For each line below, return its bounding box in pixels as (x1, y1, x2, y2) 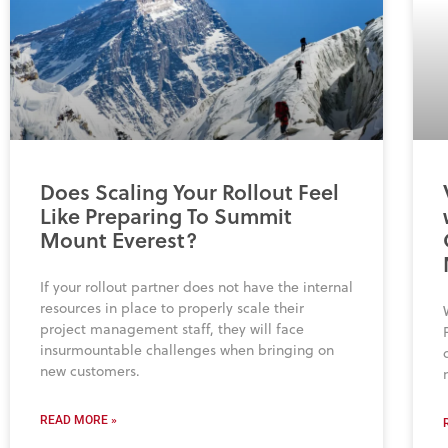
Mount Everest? (40, 225, 197, 256)
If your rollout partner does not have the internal (40, 277, 353, 298)
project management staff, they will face (40, 319, 304, 340)
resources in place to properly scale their (40, 298, 304, 319)
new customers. (40, 361, 140, 382)
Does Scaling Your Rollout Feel (40, 177, 339, 208)
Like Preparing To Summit (40, 201, 292, 232)
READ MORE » (40, 413, 117, 428)
